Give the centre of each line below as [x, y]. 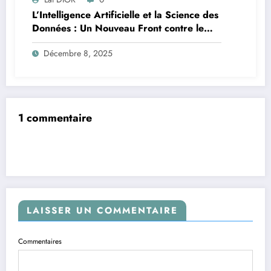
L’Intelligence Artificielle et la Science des [125, 15]
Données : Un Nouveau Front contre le [118, 28]
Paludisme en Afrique [80, 41]
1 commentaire [55, 118]
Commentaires [40, 242]
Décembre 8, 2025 [78, 53]
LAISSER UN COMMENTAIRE [102, 211]
